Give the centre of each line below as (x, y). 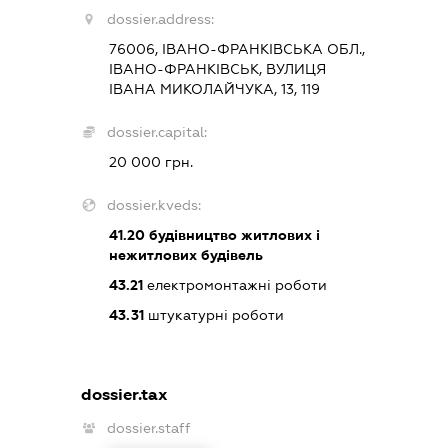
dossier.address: (160, 18)
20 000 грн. (150, 161)
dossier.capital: (156, 131)
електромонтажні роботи (234, 284)
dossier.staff (148, 427)
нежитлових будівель (185, 254)
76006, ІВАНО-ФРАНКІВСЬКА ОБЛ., (236, 48)
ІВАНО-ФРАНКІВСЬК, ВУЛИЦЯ (217, 68)
